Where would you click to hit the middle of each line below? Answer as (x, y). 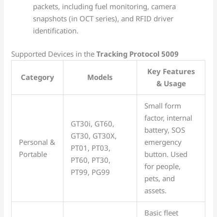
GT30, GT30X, (94, 135)
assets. (156, 190)
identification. (56, 31)
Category (37, 77)
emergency (163, 142)
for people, (163, 166)
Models (100, 77)
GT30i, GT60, (93, 123)
